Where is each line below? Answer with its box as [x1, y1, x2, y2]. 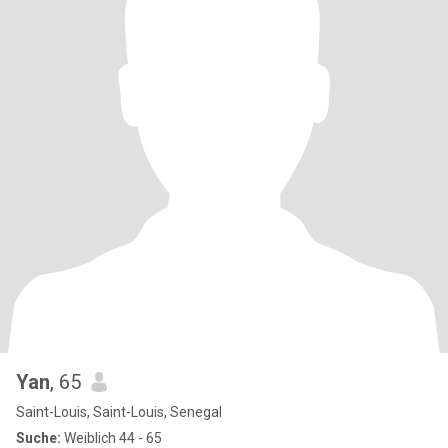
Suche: [16, 430, 61, 446]
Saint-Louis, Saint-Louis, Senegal [16, 404, 222, 420]
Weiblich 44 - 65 [61, 430, 162, 446]
